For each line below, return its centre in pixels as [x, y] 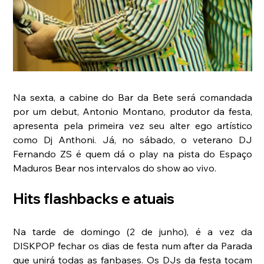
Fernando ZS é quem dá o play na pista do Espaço [133, 154]
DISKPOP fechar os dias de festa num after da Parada [133, 245]
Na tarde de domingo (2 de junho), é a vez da [133, 231]
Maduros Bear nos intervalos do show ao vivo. [115, 168]
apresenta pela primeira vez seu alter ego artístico [133, 125]
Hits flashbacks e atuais [94, 198]
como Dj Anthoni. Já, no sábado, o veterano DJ [133, 139]
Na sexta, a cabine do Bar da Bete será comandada [133, 97]
